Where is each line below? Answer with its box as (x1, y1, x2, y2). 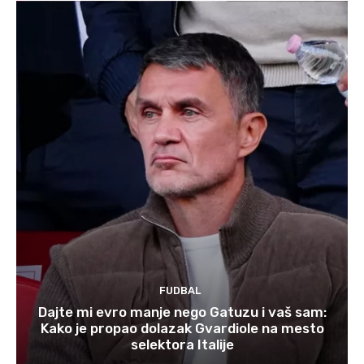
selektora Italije (130, 336, 234, 353)
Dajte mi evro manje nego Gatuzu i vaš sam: (37, 304, 327, 321)
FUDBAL (159, 284, 201, 297)
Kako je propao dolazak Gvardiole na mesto (40, 320, 324, 337)
